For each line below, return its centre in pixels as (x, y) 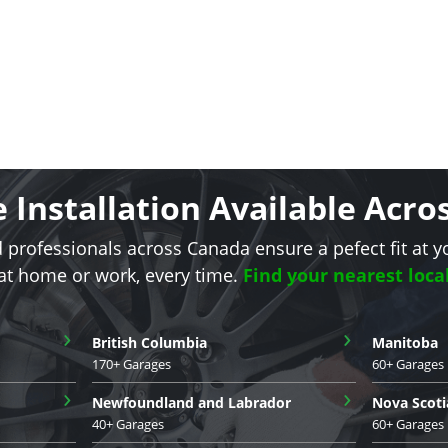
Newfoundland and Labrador (191, 402)
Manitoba (405, 342)
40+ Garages (128, 423)
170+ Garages (131, 363)
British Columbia (149, 342)
